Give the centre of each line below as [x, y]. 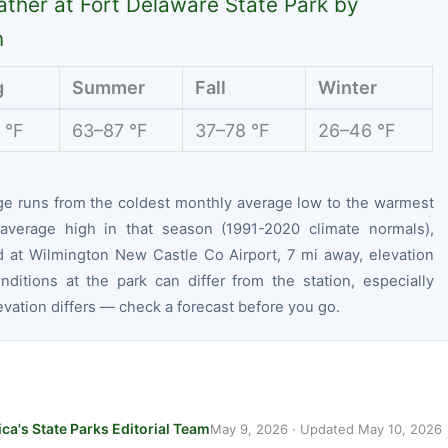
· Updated [323, 429]
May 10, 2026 [400, 429]
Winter [348, 88]
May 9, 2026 [249, 429]
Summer [109, 88]
